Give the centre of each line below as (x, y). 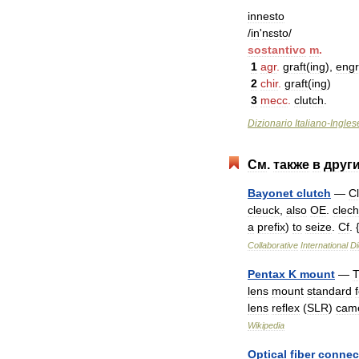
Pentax (266, 274)
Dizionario (270, 123)
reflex (286, 308)
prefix (271, 227)
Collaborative (273, 245)
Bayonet (270, 193)
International (324, 245)
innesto (266, 16)
